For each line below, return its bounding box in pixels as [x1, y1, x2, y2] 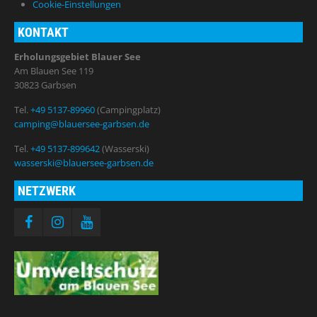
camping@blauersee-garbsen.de [14, 117, 150, 130]
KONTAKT [18, 25, 69, 40]
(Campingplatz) [95, 103, 161, 116]
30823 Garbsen [14, 79, 77, 91]
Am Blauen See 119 [14, 64, 94, 77]
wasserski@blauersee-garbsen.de [14, 156, 154, 169]
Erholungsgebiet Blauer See [14, 50, 142, 63]
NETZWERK [18, 183, 76, 198]
